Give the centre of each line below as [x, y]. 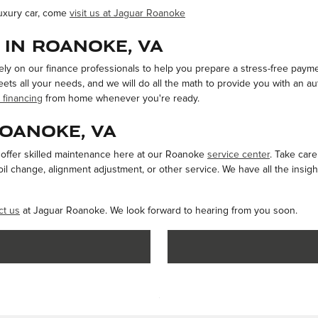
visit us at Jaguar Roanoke [127, 13]
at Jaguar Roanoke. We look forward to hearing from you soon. [159, 210]
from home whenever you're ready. [121, 99]
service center [238, 154]
